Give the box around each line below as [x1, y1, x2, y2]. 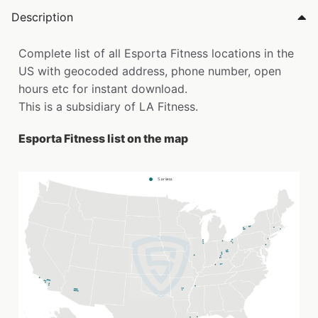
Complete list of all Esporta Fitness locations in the [18, 46, 294, 61]
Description [11, 10, 73, 25]
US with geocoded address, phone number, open [18, 64, 281, 79]
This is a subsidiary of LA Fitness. [18, 99, 198, 114]
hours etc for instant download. [18, 82, 187, 97]
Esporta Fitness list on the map [18, 131, 188, 146]
